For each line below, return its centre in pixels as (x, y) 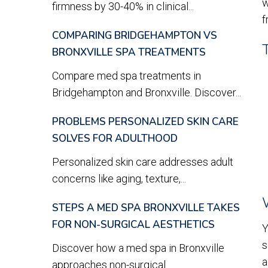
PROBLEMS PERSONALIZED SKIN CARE (145, 122)
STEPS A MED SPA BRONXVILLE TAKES (146, 208)
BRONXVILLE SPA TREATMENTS (129, 52)
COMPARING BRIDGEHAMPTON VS (135, 36)
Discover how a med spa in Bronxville (138, 248)
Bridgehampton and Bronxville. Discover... (147, 92)
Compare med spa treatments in (127, 76)
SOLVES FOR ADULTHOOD (115, 138)
